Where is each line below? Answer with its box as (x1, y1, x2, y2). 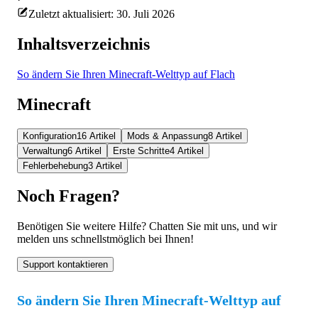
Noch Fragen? (17, 187, 120, 206)
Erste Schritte (113, 145, 170, 156)
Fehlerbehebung (23, 160, 88, 171)
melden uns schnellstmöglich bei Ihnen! (17, 233, 194, 246)
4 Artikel (170, 145, 204, 156)
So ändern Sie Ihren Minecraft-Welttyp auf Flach (17, 67, 235, 80)
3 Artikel (88, 160, 122, 171)
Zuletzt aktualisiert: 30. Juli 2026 (28, 7, 175, 20)
